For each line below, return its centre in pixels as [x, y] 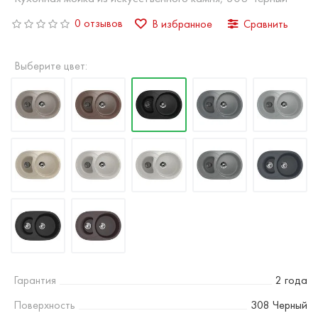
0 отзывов [99, 23]
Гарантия [33, 280]
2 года [291, 280]
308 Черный [279, 305]
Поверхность [43, 305]
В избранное [182, 24]
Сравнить [266, 24]
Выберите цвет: [51, 66]
